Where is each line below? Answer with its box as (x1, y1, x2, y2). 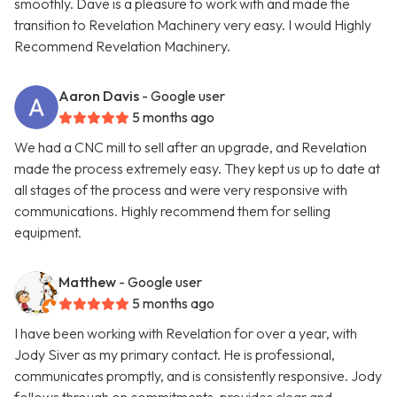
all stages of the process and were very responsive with (14, 181, 347, 199)
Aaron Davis (58, 87, 139, 105)
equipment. (14, 223, 82, 242)
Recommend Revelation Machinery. (14, 37, 230, 56)
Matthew (58, 273, 116, 292)
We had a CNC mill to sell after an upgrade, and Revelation (14, 138, 367, 157)
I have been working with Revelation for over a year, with (14, 324, 357, 343)
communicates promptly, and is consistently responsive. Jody (14, 367, 382, 385)
